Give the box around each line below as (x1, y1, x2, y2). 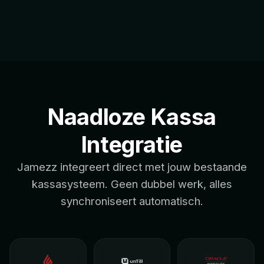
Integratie (81, 131, 183, 159)
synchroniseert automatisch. (61, 194, 203, 208)
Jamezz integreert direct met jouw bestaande (17, 160, 247, 174)
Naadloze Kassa (48, 103, 216, 131)
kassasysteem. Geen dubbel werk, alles (32, 177, 232, 191)
